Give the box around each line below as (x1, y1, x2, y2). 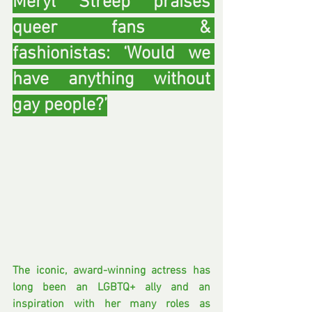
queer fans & (13, 17, 210, 40)
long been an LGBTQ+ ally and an (13, 280, 210, 295)
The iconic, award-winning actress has (13, 263, 210, 278)
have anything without (13, 69, 210, 91)
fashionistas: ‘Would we (13, 43, 210, 65)
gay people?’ (13, 95, 107, 117)
